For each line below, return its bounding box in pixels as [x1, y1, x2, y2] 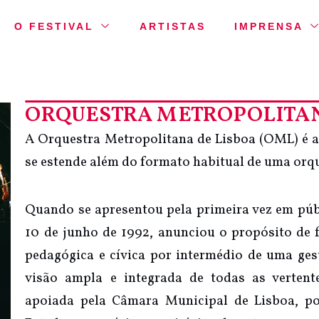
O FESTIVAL [14, 20, 95, 32]
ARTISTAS [140, 20, 206, 32]
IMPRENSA [234, 20, 304, 32]
